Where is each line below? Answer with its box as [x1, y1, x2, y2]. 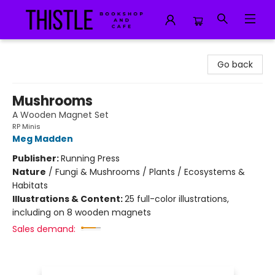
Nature [12, 166, 46, 178]
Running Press [61, 152, 120, 165]
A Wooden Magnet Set [12, 109, 109, 121]
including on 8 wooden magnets [12, 206, 151, 219]
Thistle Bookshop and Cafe [9, 45, 124, 57]
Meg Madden [12, 133, 73, 145]
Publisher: [12, 152, 61, 165]
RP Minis [12, 122, 41, 131]
